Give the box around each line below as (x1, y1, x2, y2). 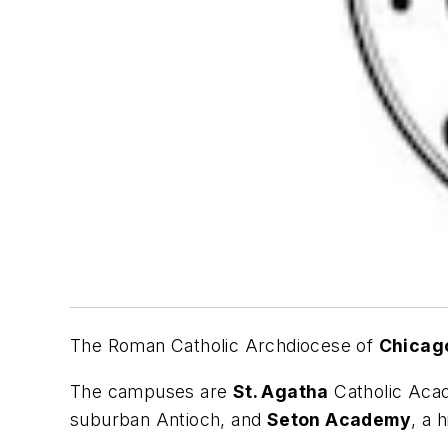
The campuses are (70, 380, 233, 402)
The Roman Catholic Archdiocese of (70, 335, 379, 357)
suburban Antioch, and (70, 408, 267, 430)
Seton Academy (266, 408, 412, 430)
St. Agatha (232, 380, 329, 402)
